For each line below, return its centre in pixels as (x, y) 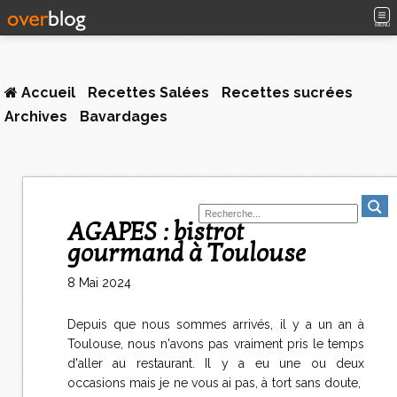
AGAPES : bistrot (76, 232)
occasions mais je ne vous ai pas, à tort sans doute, (216, 383)
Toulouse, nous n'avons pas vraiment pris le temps (216, 344)
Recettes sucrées (287, 93)
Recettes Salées (148, 93)
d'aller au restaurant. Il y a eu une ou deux (216, 363)
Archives (36, 117)
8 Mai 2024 (99, 283)
